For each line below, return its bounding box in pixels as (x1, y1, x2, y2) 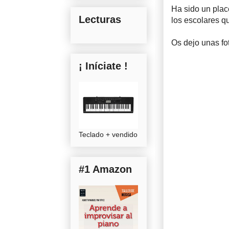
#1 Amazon (79, 163, 132, 175)
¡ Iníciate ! (79, 60, 128, 72)
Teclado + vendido (79, 130, 138, 139)
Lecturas (79, 13, 121, 25)
